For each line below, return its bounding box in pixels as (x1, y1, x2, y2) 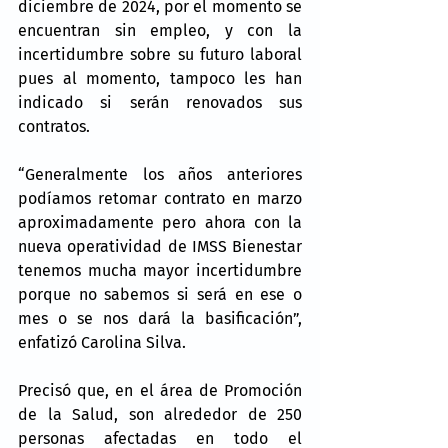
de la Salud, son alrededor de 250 (18, 404, 302, 424)
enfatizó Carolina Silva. (18, 332, 186, 352)
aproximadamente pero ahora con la (18, 212, 302, 232)
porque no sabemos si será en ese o (18, 284, 302, 304)
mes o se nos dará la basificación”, (18, 308, 302, 328)
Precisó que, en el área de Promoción (18, 380, 302, 400)
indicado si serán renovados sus (18, 92, 302, 112)
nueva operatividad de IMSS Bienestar (18, 236, 302, 256)
